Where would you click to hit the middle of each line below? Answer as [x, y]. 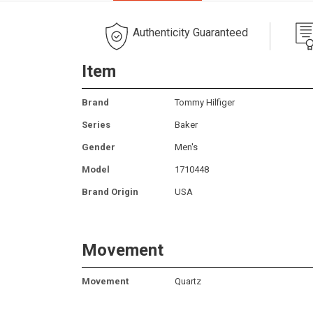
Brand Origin [110, 191]
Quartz [188, 281]
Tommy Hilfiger [205, 102]
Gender [99, 147]
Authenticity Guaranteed [190, 32]
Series [96, 124]
